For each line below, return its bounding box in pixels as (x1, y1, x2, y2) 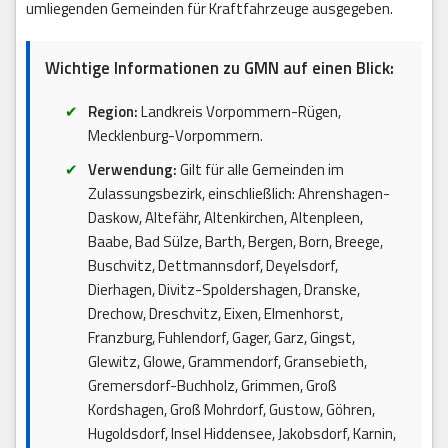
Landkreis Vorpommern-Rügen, (137, 100, 341, 124)
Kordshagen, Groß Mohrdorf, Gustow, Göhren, (87, 398, 375, 422)
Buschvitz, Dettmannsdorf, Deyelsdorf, (87, 254, 338, 278)
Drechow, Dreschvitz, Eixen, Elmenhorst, (87, 302, 343, 326)
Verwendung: (87, 158, 177, 182)
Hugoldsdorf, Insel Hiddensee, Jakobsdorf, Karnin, (87, 422, 396, 446)
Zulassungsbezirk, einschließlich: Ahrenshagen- (87, 182, 390, 206)
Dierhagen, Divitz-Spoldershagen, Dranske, (87, 278, 360, 302)
